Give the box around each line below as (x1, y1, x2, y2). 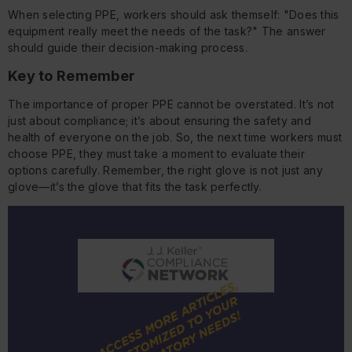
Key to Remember (8, 67, 136, 84)
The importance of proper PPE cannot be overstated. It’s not (8, 97, 335, 111)
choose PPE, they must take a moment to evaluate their (8, 146, 305, 160)
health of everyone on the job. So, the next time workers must (8, 130, 343, 144)
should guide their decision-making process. (8, 40, 248, 54)
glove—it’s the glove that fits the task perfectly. (8, 179, 262, 193)
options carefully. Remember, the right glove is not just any (8, 163, 323, 177)
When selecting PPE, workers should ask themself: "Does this (8, 7, 339, 21)
